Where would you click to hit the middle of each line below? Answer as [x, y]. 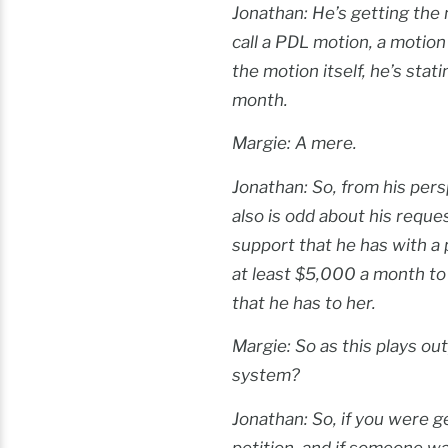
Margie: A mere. [294, 143]
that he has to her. [304, 302]
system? [266, 375]
